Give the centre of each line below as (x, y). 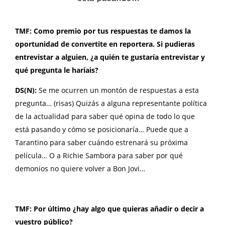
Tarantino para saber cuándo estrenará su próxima (101, 142)
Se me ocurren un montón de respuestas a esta (119, 90)
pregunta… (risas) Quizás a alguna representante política (111, 103)
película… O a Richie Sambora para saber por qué (99, 155)
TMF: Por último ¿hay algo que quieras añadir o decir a (109, 208)
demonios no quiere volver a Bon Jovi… (81, 168)
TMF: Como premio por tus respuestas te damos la (103, 31)
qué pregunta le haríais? (57, 70)
